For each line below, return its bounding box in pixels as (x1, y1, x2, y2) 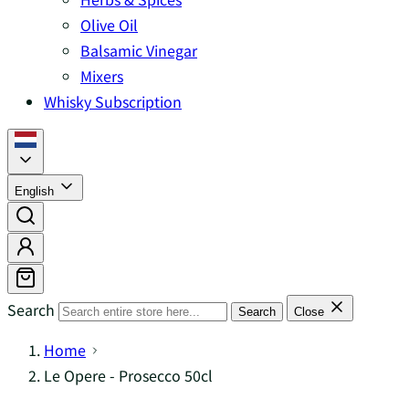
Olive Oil (80, 14, 138, 36)
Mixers (80, 65, 123, 87)
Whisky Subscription (44, 90, 182, 112)
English (15, 184, 58, 198)
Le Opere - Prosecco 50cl (44, 364, 213, 386)
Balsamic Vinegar (80, 39, 197, 61)
